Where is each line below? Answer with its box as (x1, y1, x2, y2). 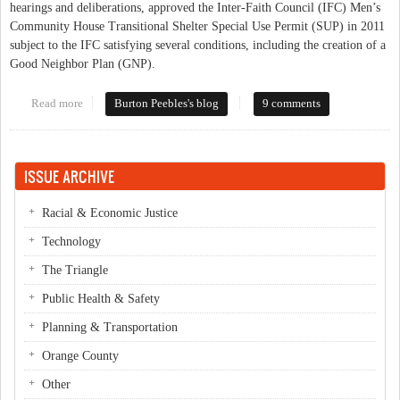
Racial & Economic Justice (42, 205, 178, 220)
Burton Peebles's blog (114, 96, 220, 110)
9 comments (262, 96, 321, 110)
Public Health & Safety (42, 291, 160, 305)
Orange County (42, 348, 119, 362)
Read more (30, 96, 83, 110)
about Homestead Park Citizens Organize (82, 96, 280, 110)
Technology (42, 234, 101, 248)
